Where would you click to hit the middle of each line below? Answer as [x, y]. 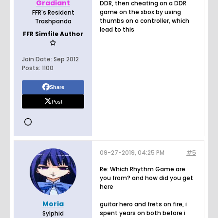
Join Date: [37, 59]
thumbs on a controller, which [145, 20]
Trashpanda [53, 21]
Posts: [31, 68]
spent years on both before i [143, 213]
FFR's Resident [53, 12]
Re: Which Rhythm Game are [143, 169]
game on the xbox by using [140, 12]
